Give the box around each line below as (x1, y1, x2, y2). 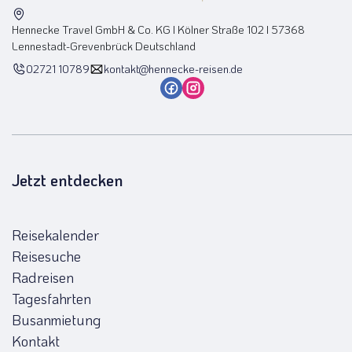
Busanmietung (12, 310, 101, 329)
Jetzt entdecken (12, 169, 123, 190)
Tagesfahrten (12, 288, 91, 308)
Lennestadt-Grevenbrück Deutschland (12, 38, 196, 53)
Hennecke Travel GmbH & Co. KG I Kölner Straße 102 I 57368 (12, 21, 305, 37)
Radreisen (12, 267, 74, 287)
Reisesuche (12, 246, 81, 266)
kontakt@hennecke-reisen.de (104, 60, 243, 76)
